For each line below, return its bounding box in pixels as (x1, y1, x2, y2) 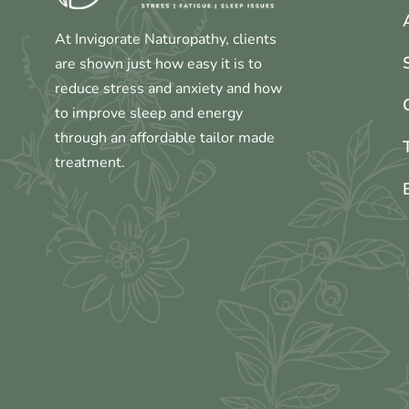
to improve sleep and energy (55, 103, 243, 124)
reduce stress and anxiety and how (55, 79, 282, 100)
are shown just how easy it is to (55, 54, 262, 75)
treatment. (55, 152, 125, 173)
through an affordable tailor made (55, 128, 275, 149)
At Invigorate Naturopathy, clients (55, 29, 277, 50)
